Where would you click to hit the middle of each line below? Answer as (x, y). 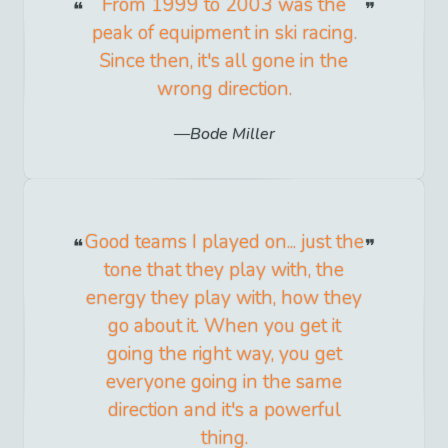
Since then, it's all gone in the (224, 61)
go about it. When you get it (224, 326)
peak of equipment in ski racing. (224, 33)
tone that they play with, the (224, 270)
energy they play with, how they (224, 298)
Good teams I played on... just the (224, 242)
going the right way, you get (224, 354)
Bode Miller (232, 134)
